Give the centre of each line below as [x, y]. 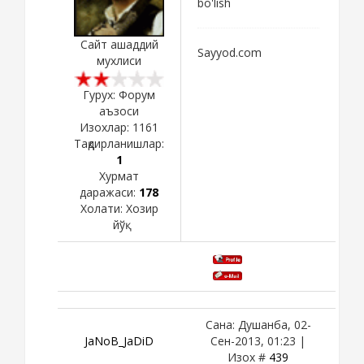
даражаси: [109, 192]
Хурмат [119, 175]
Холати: [103, 208]
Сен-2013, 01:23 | [258, 340]
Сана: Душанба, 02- [258, 324]
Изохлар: [106, 127]
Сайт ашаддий [119, 44]
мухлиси [119, 60]
